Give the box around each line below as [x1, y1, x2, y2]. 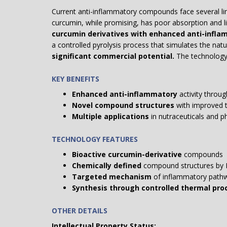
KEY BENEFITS [52, 74, 99, 84]
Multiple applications [72, 111, 149, 121]
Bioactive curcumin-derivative [72, 149, 182, 159]
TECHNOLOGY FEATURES [52, 134, 138, 144]
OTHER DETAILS [52, 206, 107, 215]
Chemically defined [72, 161, 141, 170]
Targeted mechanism [72, 172, 152, 181]
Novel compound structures [72, 100, 174, 110]
